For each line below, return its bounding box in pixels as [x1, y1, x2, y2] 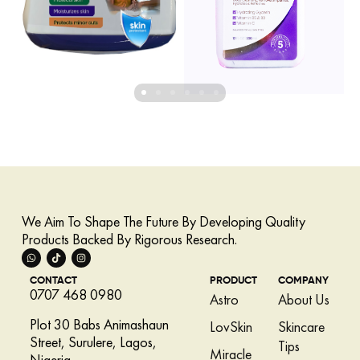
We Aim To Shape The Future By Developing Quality [21, 212, 305, 231]
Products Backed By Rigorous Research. [21, 230, 237, 248]
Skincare [277, 317, 325, 336]
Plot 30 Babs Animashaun [29, 315, 169, 333]
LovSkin [209, 317, 252, 336]
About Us [277, 290, 329, 309]
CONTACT [29, 276, 77, 286]
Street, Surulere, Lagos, [29, 333, 157, 351]
